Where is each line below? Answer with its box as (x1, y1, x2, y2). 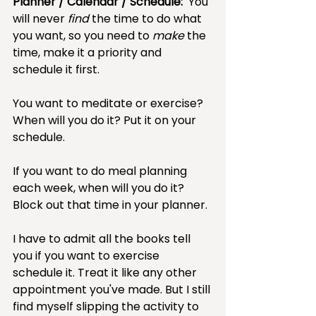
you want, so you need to (13, 27, 152, 44)
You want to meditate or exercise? (13, 95, 206, 111)
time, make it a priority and (13, 44, 164, 61)
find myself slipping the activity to (13, 298, 202, 315)
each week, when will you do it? (13, 179, 187, 196)
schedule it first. (13, 61, 99, 78)
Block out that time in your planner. (13, 196, 210, 213)
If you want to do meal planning (13, 162, 190, 179)
